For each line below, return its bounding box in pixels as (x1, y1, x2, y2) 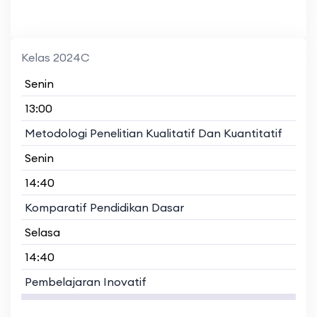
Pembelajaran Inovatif (25, 274, 146, 289)
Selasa (25, 224, 60, 239)
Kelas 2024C (21, 50, 90, 64)
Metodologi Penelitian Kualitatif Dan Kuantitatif (25, 125, 282, 140)
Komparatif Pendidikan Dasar (25, 200, 184, 214)
